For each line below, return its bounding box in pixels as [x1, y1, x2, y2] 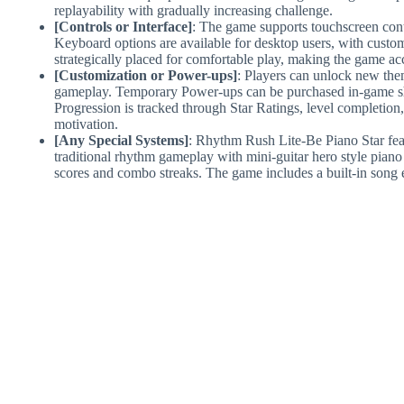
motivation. [54, 115, 118, 132]
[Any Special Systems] [54, 132, 188, 148]
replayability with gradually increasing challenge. [54, 2, 333, 18]
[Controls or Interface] [54, 18, 192, 34]
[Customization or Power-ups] [54, 67, 237, 83]
